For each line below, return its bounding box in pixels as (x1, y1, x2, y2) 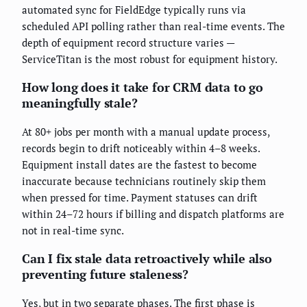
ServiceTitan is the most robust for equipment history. (22, 52, 278, 66)
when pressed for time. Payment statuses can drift (22, 191, 258, 205)
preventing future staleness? (22, 266, 188, 283)
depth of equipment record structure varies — (22, 36, 234, 50)
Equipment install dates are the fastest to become (22, 158, 257, 172)
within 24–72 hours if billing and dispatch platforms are (22, 207, 284, 221)
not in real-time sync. (22, 223, 124, 238)
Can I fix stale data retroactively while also (22, 250, 272, 267)
